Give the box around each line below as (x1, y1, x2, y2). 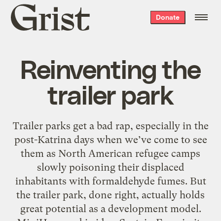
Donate (155, 13, 180, 21)
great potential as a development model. (20, 202, 201, 215)
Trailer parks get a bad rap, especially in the (12, 119, 209, 132)
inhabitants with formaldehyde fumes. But (15, 175, 206, 187)
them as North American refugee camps (21, 147, 200, 159)
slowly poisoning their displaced (37, 161, 184, 173)
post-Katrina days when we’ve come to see (14, 133, 207, 146)
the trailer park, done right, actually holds (16, 188, 205, 201)
